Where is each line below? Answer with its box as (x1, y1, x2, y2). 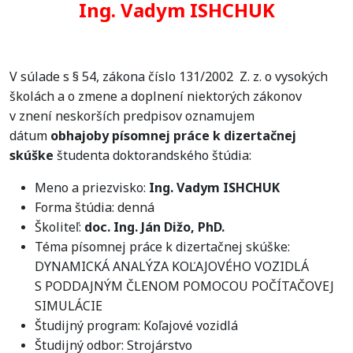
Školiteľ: (35, 218, 84, 236)
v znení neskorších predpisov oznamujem (9, 107, 255, 125)
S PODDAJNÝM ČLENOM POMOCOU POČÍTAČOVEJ (35, 277, 334, 295)
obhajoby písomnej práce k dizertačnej (50, 127, 296, 145)
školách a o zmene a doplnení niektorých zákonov (9, 87, 302, 106)
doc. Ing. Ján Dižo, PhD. (84, 218, 225, 236)
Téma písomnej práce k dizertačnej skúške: (35, 238, 290, 256)
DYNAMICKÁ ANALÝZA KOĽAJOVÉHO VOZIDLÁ (35, 258, 309, 276)
